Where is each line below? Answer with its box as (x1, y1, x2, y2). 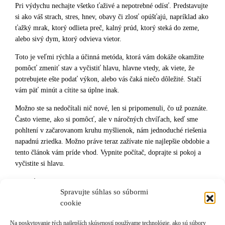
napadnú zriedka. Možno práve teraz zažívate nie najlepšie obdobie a (15, 137, 209, 145)
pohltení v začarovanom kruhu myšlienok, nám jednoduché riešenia (15, 126, 206, 134)
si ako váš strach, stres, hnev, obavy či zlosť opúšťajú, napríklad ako (15, 13, 208, 21)
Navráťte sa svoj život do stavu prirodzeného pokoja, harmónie (15, 177, 194, 185)
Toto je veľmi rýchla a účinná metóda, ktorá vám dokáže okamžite (15, 53, 204, 61)
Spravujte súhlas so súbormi (60, 188, 148, 196)
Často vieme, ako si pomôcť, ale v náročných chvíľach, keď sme (15, 115, 198, 123)
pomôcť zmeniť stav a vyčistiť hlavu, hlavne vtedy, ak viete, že (15, 64, 194, 72)
